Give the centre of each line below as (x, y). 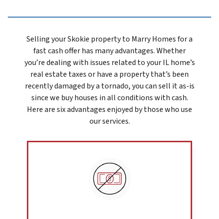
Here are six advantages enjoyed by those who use (109, 110)
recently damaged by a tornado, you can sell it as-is (109, 86)
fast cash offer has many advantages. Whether (109, 51)
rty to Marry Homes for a (152, 39)
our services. (109, 121)
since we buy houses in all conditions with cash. (109, 98)
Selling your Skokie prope (69, 39)
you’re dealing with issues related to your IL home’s (109, 63)
